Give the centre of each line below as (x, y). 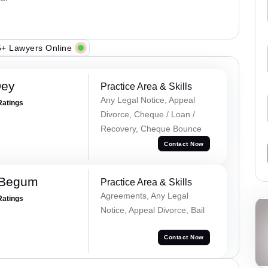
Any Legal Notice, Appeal (147, 100)
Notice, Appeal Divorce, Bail (152, 210)
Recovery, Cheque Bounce (151, 129)
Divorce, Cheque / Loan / (147, 115)
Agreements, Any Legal (144, 195)
